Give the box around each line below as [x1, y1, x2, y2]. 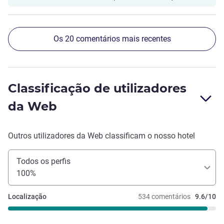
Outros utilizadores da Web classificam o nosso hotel [8, 131, 195, 141]
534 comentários [138, 192, 190, 201]
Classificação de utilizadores [8, 81, 186, 96]
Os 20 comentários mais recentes [53, 34, 171, 44]
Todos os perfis [16, 156, 70, 166]
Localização [8, 192, 46, 201]
